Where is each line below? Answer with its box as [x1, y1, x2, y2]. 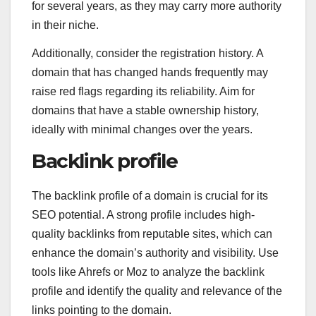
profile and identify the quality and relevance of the [32, 284, 282, 297]
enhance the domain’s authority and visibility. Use [32, 246, 279, 259]
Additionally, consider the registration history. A [32, 47, 263, 59]
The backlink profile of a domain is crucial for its [32, 189, 268, 202]
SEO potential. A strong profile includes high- [32, 208, 255, 221]
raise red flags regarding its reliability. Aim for [32, 85, 255, 97]
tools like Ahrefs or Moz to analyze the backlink [32, 265, 265, 278]
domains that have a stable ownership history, [32, 104, 259, 116]
